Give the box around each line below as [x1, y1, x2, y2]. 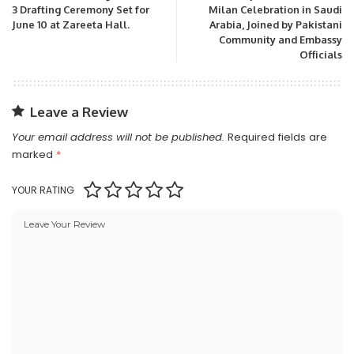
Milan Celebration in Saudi [209, 2, 342, 16]
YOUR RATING [12, 183, 74, 197]
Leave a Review [30, 103, 128, 120]
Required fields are [228, 129, 327, 145]
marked [12, 146, 56, 162]
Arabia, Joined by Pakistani [209, 17, 342, 31]
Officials [299, 47, 342, 61]
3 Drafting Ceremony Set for [12, 2, 149, 16]
